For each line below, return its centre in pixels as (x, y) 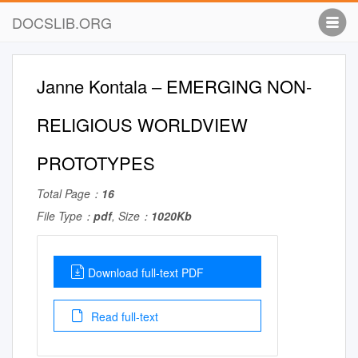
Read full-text (123, 316)
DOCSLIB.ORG (62, 22)
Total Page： (69, 193)
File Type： (65, 216)
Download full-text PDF (146, 272)
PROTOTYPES (96, 163)
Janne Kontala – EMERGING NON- (174, 86)
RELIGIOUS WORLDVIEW (142, 124)
